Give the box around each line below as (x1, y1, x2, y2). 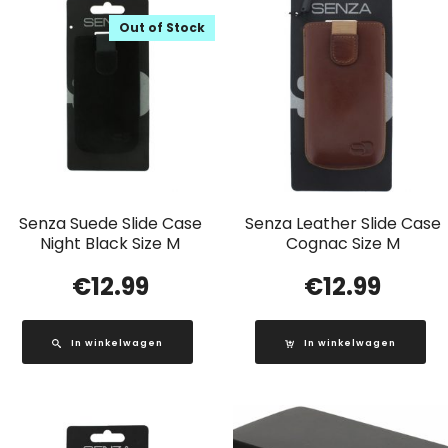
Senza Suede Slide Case (18, 211, 202, 235)
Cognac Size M (285, 231, 400, 255)
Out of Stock (119, 18, 206, 36)
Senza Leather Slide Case (244, 211, 441, 235)
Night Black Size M (40, 231, 181, 255)
